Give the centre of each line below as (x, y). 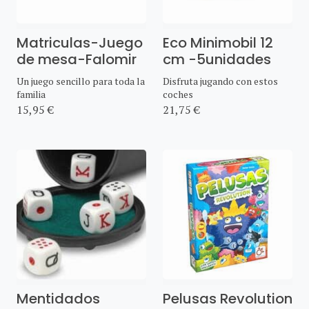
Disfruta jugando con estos (220, 81)
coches (178, 94)
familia (31, 94)
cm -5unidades (217, 59)
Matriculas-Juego (80, 42)
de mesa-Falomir (77, 59)
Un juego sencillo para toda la (81, 81)
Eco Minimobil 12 (218, 42)
